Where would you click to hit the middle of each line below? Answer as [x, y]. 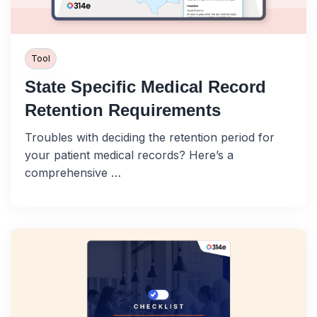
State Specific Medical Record [145, 87]
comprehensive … [73, 173]
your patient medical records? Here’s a [129, 155]
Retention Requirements [123, 110]
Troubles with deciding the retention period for [150, 138]
